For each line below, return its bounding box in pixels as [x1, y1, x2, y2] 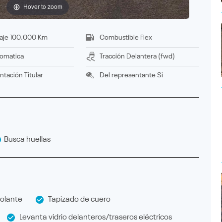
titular [28, 71, 44, 79]
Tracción [99, 53, 125, 60]
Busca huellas [1, 135, 51, 144]
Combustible [99, 34, 139, 41]
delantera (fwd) [131, 53, 175, 60]
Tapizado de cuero [44, 195, 111, 204]
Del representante [99, 71, 156, 79]
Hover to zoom [23, 2, 62, 11]
